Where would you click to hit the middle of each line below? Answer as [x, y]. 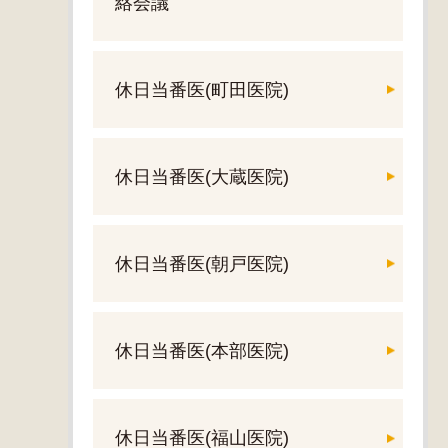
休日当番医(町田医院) [201, 89]
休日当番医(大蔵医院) [201, 176]
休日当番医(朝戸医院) [201, 264]
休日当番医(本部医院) [201, 351]
